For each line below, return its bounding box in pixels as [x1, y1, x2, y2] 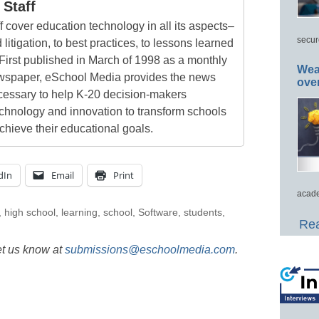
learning [61, 206, 98, 218]
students [183, 206, 222, 218]
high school [4, 206, 56, 218]
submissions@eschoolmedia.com [65, 243, 235, 256]
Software [137, 206, 178, 218]
